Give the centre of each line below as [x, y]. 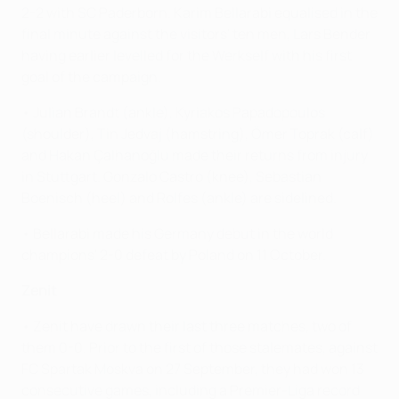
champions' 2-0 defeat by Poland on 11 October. [174, 254]
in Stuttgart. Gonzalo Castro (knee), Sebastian [171, 176]
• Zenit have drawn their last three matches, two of [187, 326]
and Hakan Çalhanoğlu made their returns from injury [195, 155]
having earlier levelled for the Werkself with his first [187, 55]
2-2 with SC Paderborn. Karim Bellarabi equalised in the [199, 12]
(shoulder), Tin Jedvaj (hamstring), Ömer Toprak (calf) [198, 133]
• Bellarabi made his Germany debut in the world [177, 233]
